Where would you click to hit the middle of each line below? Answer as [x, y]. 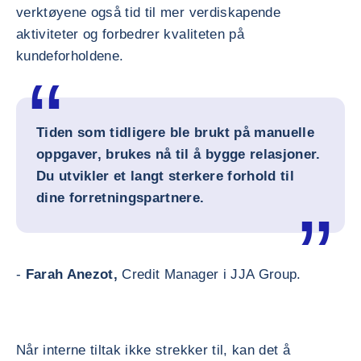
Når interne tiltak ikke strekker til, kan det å [153, 350]
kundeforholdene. [70, 56]
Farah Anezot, [74, 274]
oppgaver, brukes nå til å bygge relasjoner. [178, 154]
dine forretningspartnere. [120, 198]
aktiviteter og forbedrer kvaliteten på [130, 34]
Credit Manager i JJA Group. [212, 274]
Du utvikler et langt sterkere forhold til [165, 176]
